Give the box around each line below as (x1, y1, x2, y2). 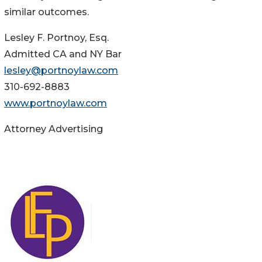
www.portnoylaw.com (4, 97, 107, 109)
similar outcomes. (4, 6, 89, 18)
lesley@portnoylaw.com (4, 64, 118, 76)
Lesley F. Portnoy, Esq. (4, 32, 109, 43)
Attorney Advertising (4, 123, 103, 135)
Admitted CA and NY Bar (4, 48, 122, 60)
